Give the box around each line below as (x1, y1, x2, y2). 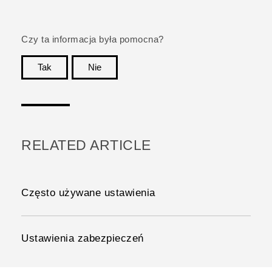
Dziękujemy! (197, 80, 251, 90)
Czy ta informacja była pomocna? (21, 34, 164, 44)
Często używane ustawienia (21, 186, 155, 199)
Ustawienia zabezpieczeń (21, 232, 144, 244)
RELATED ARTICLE (21, 137, 151, 153)
